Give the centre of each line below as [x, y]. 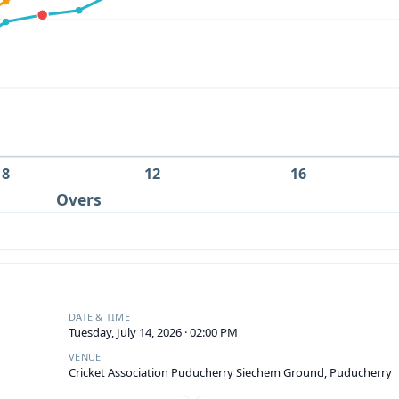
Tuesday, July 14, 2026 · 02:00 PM [153, 332]
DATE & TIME [100, 316]
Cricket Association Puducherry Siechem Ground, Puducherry [230, 372]
